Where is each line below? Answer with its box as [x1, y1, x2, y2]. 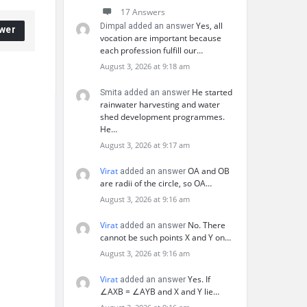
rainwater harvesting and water [100, 99, 220, 110]
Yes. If [188, 273, 210, 285]
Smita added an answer [100, 88, 192, 97]
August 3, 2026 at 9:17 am [100, 140, 190, 150]
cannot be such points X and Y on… [100, 232, 231, 243]
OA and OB [188, 165, 230, 177]
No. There [188, 219, 225, 231]
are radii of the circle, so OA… [100, 177, 212, 189]
